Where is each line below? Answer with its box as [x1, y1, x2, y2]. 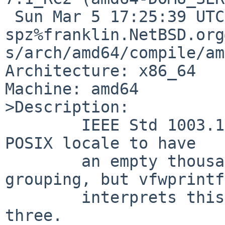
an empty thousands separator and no [5, 152, 81, 170]
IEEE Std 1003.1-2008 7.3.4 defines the [5, 116, 81, 134]
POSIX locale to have [5, 134, 196, 152]
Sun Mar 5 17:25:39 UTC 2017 [5, 7, 15, 26]
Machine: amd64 [5, 79, 139, 98]
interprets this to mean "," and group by [5, 188, 81, 206]
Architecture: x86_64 [5, 61, 196, 80]
